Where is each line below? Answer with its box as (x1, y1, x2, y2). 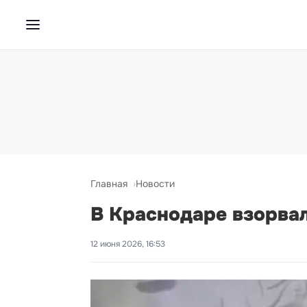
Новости (136, 177, 175, 190)
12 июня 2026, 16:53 (90, 238, 165, 249)
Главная (90, 177, 127, 190)
